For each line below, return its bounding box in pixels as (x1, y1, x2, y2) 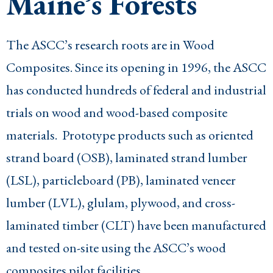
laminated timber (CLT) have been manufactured (6, 216, 266, 235)
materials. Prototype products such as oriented (6, 126, 253, 144)
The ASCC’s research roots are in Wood (6, 36, 214, 54)
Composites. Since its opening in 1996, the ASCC (6, 58, 266, 77)
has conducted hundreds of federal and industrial (6, 81, 266, 99)
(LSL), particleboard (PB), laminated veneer (6, 171, 236, 190)
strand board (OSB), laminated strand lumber (6, 149, 247, 167)
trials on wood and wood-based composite (6, 104, 227, 122)
